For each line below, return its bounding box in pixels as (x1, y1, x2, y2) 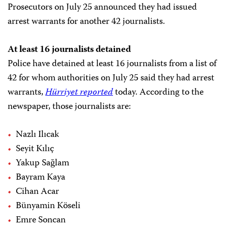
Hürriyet (45, 85, 80, 101)
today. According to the (113, 85, 204, 101)
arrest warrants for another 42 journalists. (8, 14, 165, 30)
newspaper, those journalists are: (8, 99, 131, 115)
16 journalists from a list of (116, 56, 216, 72)
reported (80, 85, 113, 101)
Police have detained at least (8, 56, 113, 72)
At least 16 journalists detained (8, 42, 131, 58)
